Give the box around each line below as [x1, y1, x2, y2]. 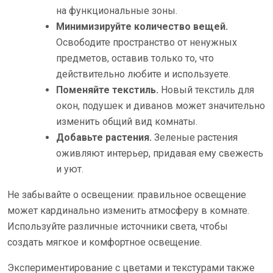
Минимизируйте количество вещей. [56, 20, 228, 32]
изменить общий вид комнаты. [56, 115, 197, 127]
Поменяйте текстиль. [56, 83, 158, 96]
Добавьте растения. [56, 131, 152, 143]
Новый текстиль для [158, 83, 254, 96]
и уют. [56, 163, 83, 175]
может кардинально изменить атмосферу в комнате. [7, 204, 249, 216]
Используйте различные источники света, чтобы [7, 220, 228, 232]
